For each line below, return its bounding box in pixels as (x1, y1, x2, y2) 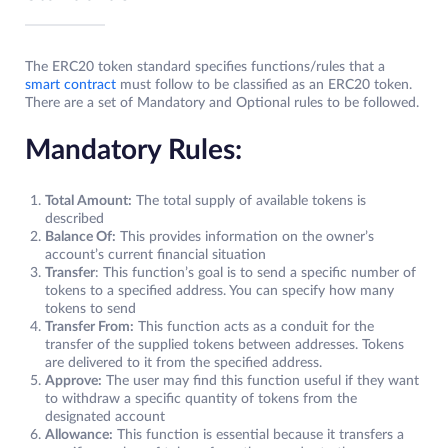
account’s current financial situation (45, 248, 266, 263)
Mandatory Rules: (25, 136, 242, 165)
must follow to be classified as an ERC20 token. (116, 78, 412, 93)
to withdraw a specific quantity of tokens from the (45, 392, 357, 407)
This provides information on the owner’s (116, 230, 374, 245)
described (45, 212, 108, 227)
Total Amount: (45, 194, 132, 209)
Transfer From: (45, 320, 134, 335)
